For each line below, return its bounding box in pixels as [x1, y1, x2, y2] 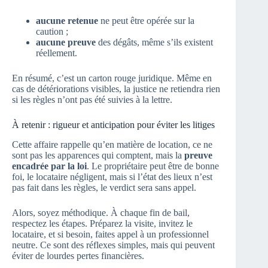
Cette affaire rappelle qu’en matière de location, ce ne [12, 139, 212, 150]
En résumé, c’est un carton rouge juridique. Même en [12, 73, 212, 84]
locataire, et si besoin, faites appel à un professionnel [12, 229, 209, 240]
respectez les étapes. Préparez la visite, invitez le [12, 218, 193, 229]
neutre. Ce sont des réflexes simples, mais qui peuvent [12, 240, 215, 251]
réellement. [36, 48, 77, 59]
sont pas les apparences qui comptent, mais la [12, 150, 184, 161]
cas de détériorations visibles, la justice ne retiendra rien [12, 84, 220, 95]
